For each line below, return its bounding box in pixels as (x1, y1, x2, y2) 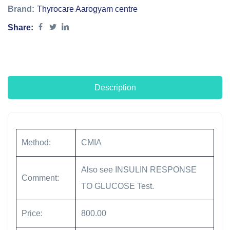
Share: (8, 23, 33, 32)
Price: (22, 209, 43, 218)
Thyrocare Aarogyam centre (37, 5, 138, 14)
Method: (22, 138, 51, 147)
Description (94, 83, 136, 92)
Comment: (22, 174, 59, 183)
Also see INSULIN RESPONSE (81, 165, 197, 175)
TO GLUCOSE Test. (81, 182, 154, 191)
